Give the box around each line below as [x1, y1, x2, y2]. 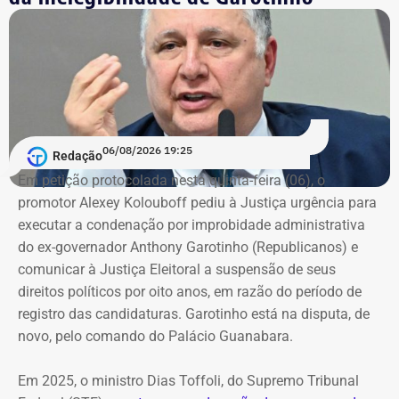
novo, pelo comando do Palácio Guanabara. [18, 327, 293, 345]
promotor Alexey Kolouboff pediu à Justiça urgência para [18, 193, 377, 211]
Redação [53, 149, 102, 164]
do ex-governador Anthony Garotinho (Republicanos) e [18, 238, 358, 256]
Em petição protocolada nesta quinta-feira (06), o [18, 171, 325, 189]
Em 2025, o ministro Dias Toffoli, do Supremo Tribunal [18, 371, 359, 389]
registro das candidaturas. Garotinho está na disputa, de [18, 305, 370, 322]
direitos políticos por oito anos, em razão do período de [18, 282, 362, 300]
